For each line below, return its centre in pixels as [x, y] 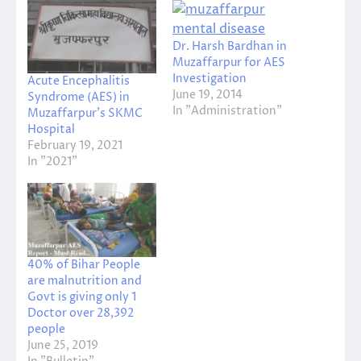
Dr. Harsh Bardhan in [230, 46]
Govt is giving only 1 [82, 297]
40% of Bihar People [84, 264]
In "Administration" [227, 110]
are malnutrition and [85, 280]
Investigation [210, 78]
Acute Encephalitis [79, 81]
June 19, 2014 [207, 94]
